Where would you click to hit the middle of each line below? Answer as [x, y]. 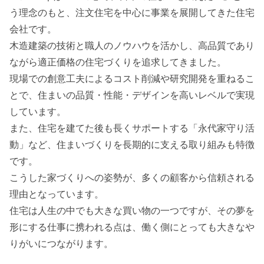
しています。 [38, 111]
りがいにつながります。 [61, 243]
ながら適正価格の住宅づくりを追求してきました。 [118, 62]
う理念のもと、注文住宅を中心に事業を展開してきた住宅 [132, 12]
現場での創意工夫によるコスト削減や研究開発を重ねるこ [132, 78]
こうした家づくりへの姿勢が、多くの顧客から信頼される [132, 177]
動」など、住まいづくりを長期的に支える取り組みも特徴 [132, 144]
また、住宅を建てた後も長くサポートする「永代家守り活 [132, 128]
